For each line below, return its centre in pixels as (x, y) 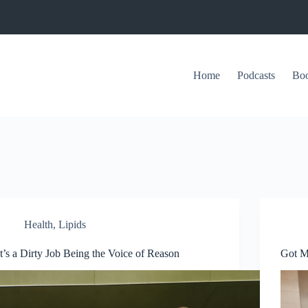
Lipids (73, 224)
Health (39, 224)
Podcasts (256, 75)
